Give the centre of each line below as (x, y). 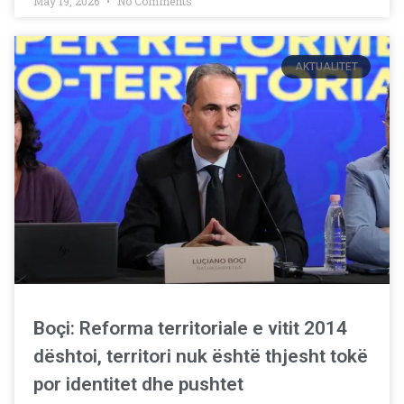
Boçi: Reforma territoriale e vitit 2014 (190, 328)
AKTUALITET (326, 67)
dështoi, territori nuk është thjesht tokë (201, 356)
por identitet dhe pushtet (138, 384)
